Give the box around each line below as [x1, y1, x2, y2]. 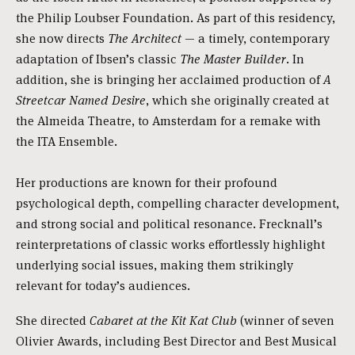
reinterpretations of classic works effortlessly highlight [16, 235, 325, 253]
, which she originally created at [146, 91, 329, 109]
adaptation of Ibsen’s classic [16, 50, 177, 67]
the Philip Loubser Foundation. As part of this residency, [16, 9, 335, 26]
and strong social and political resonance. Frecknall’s [16, 215, 323, 232]
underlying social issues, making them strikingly [16, 256, 293, 273]
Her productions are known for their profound [16, 174, 277, 191]
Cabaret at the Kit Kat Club [90, 311, 240, 329]
